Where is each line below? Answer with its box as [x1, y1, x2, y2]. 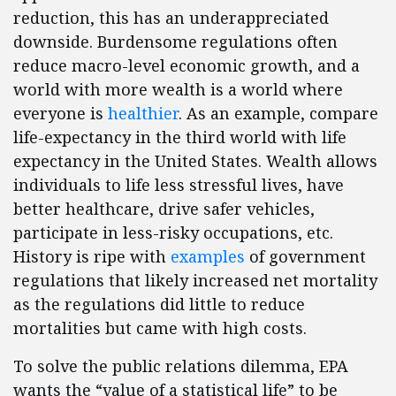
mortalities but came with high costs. [13, 317, 307, 339]
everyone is [13, 103, 108, 124]
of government [245, 246, 366, 267]
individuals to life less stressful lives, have [13, 174, 344, 195]
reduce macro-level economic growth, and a [13, 55, 360, 76]
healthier [108, 103, 179, 124]
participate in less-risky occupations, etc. [13, 222, 333, 243]
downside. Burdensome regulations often [13, 31, 338, 52]
